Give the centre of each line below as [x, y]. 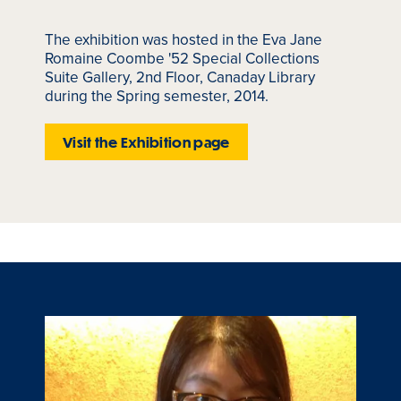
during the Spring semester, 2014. [157, 96]
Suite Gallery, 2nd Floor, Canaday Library [180, 77]
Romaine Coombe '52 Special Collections [182, 59]
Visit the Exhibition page [146, 141]
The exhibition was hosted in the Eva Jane [183, 40]
